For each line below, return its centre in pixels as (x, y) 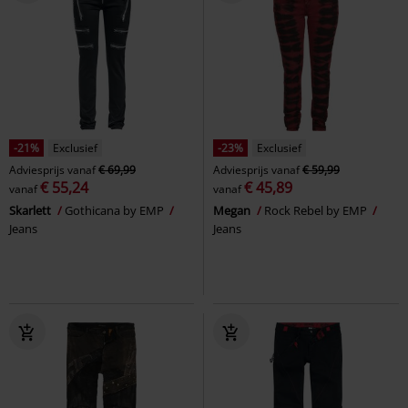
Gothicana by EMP (116, 210)
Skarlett (31, 210)
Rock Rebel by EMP (317, 210)
